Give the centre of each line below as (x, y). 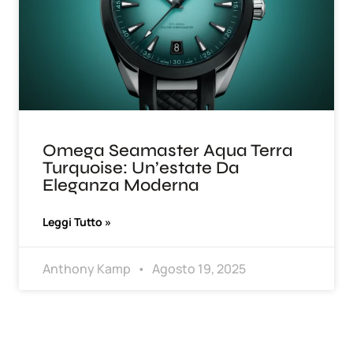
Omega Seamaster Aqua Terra (168, 151)
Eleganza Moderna (121, 186)
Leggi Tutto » (77, 222)
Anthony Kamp (88, 269)
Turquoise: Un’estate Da (141, 168)
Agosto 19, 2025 (198, 269)
